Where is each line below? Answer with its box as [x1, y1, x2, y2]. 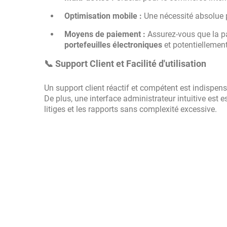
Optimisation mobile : [64, 11, 142, 21]
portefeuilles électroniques [64, 40, 162, 50]
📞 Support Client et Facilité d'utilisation [44, 58, 206, 69]
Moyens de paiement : [64, 29, 145, 39]
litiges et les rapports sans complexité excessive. [44, 104, 217, 114]
